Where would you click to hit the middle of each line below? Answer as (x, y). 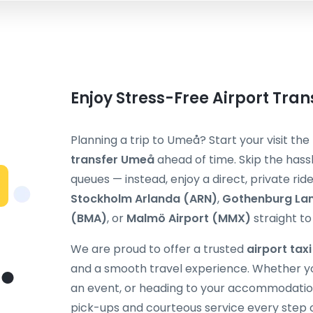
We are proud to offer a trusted (159, 249)
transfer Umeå (112, 160)
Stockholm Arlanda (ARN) (144, 199)
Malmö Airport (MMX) (189, 218)
